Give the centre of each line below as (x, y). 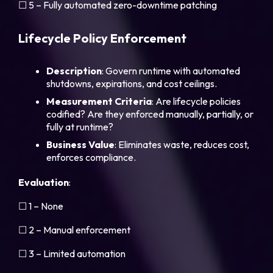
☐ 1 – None (41, 206)
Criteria (133, 101)
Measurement (80, 101)
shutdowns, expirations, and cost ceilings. (132, 84)
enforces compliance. (91, 158)
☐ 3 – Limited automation (72, 254)
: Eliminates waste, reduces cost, (182, 145)
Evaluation (44, 183)
